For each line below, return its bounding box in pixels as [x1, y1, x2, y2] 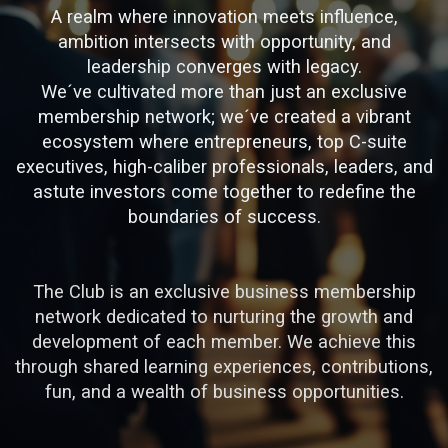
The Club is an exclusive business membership [32, 281, 416, 302]
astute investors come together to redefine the [32, 181, 416, 202]
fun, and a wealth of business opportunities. [44, 381, 404, 402]
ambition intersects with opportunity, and [57, 31, 391, 52]
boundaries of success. [127, 206, 321, 227]
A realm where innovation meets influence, [50, 6, 398, 27]
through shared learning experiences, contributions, [15, 356, 433, 377]
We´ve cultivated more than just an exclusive [41, 81, 407, 102]
